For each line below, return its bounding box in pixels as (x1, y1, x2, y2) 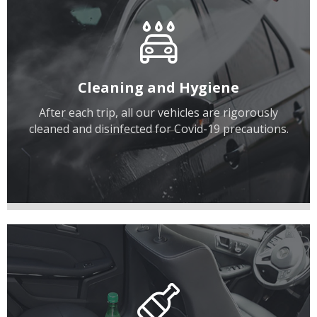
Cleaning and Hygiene (78, 78, 239, 97)
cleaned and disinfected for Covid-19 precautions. (28, 121, 289, 137)
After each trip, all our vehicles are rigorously (39, 105, 278, 120)
